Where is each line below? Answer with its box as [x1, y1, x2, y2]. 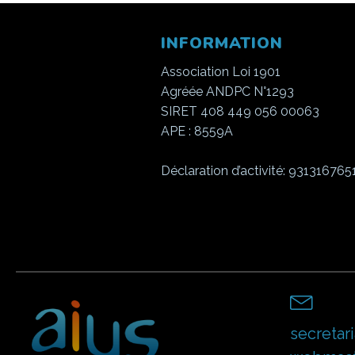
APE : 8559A [161, 124, 233, 139]
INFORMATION [161, 32, 283, 54]
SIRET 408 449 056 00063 [161, 104, 319, 119]
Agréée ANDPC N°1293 [161, 84, 294, 99]
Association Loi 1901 [161, 64, 281, 79]
